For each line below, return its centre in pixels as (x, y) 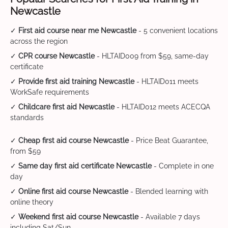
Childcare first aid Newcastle (66, 107)
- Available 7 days (169, 217)
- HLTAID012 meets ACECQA (162, 107)
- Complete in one (183, 166)
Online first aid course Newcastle (73, 192)
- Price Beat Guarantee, (168, 141)
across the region (39, 41)
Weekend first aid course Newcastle (78, 217)
